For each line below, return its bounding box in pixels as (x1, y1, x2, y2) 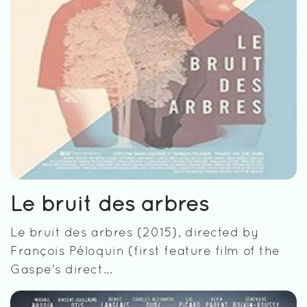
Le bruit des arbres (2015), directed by (10, 227, 260, 239)
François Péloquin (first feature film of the (10, 245, 280, 258)
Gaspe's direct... (10, 264, 113, 276)
